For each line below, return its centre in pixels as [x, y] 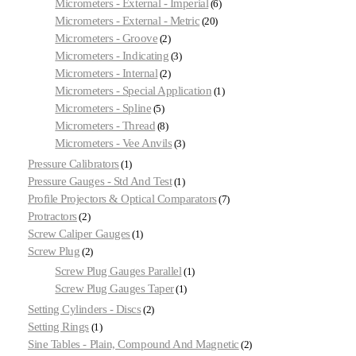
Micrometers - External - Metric [128, 20]
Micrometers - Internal [106, 73]
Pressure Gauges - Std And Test [100, 181]
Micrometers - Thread [105, 125]
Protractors [52, 216]
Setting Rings [59, 327]
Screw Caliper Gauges [79, 233]
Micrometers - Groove [106, 38]
